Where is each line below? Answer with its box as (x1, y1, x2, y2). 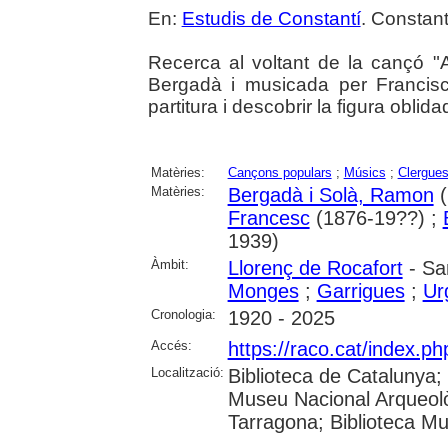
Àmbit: (150, 256, 189, 272)
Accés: (150, 337, 192, 353)
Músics (343, 164, 386, 180)
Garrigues (316, 279, 405, 302)
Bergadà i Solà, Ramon (227, 183, 434, 206)
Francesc (227, 206, 310, 229)
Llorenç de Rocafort (227, 256, 403, 279)
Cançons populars (227, 164, 332, 180)
